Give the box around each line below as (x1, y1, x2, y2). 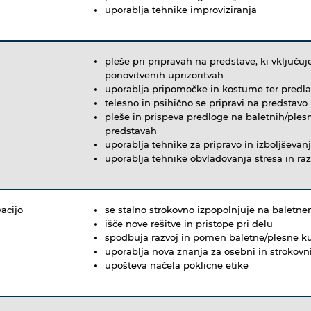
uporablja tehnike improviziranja (105, 3, 262, 15)
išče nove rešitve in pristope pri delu (105, 217, 273, 229)
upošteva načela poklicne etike (105, 259, 251, 271)
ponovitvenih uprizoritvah (105, 69, 226, 81)
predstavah (105, 124, 160, 136)
